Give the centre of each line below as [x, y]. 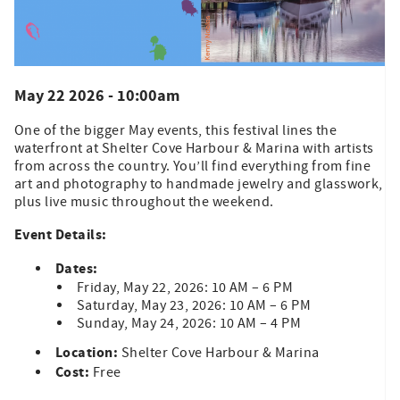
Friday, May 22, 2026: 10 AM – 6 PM [185, 287]
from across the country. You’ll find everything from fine [193, 166]
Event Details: [61, 234]
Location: [87, 352]
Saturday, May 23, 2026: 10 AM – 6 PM [194, 305]
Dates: [77, 268]
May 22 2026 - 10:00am [97, 96]
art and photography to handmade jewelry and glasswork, [199, 183]
